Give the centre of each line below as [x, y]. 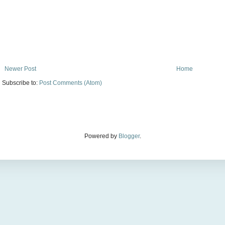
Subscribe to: [21, 83]
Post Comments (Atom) [71, 83]
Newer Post [20, 69]
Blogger [129, 136]
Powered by [101, 136]
